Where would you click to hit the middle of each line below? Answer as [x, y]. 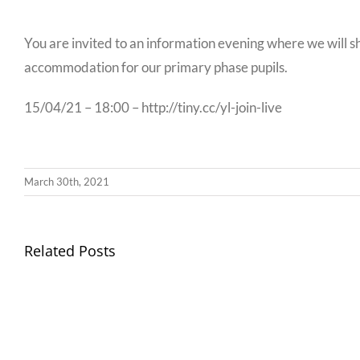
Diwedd [323, 274]
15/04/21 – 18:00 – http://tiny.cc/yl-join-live [153, 107]
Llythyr [320, 250]
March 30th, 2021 [67, 182]
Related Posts [70, 251]
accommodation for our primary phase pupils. [157, 67]
